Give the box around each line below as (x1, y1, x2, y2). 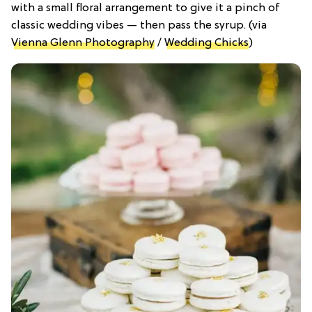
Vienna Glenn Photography (11, 37, 155, 50)
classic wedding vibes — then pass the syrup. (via (11, 19, 267, 33)
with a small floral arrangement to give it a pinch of (11, 2, 280, 15)
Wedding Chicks (164, 37, 249, 50)
